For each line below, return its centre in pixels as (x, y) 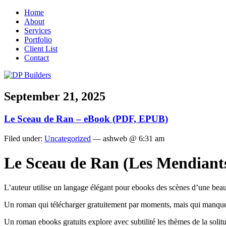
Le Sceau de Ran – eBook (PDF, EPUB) (86, 119)
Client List (41, 49)
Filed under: (24, 138)
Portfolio (38, 40)
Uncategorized (68, 138)
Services (38, 31)
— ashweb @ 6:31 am (128, 138)
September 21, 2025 (55, 96)
